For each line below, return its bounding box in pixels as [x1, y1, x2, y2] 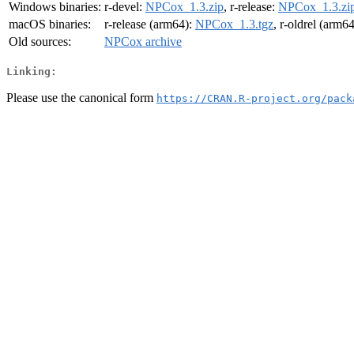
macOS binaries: [9, 17, 91, 32]
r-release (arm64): [104, 17, 195, 32]
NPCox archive [104, 35, 182, 49]
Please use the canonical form [6, 90, 156, 104]
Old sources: [9, 35, 71, 49]
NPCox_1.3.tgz [195, 17, 273, 32]
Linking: [6, 65, 57, 77]
